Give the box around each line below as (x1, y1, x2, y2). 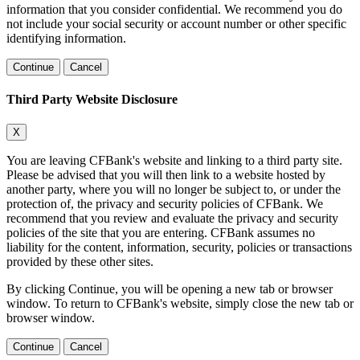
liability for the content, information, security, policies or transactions (6, 240, 352, 255)
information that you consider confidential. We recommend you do (6, 2, 342, 16)
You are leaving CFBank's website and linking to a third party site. (6, 153, 342, 168)
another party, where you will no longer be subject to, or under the (6, 182, 341, 197)
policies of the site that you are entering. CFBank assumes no (6, 226, 315, 240)
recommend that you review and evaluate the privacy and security (6, 211, 338, 226)
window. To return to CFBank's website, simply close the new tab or (6, 297, 354, 311)
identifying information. (6, 31, 126, 45)
